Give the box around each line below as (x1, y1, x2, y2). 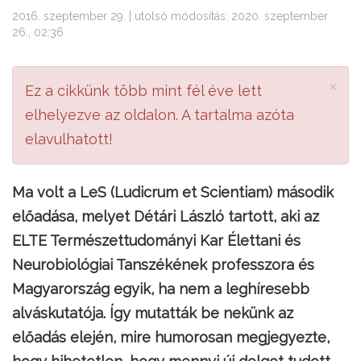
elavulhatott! (25, 131, 113, 147)
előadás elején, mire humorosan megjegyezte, (12, 329, 330, 346)
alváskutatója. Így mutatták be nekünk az (12, 305, 293, 322)
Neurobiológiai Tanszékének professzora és (12, 256, 314, 273)
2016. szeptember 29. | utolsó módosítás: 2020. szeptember (12, 10, 328, 23)
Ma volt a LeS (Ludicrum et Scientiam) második (12, 184, 334, 201)
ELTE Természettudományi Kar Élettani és (12, 232, 301, 249)
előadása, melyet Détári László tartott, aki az (12, 208, 319, 225)
